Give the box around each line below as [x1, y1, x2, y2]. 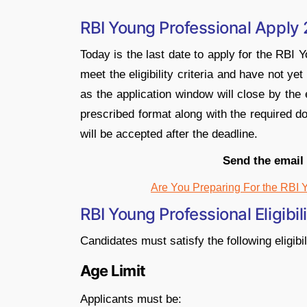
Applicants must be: [80, 293, 182, 306]
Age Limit [80, 262, 147, 280]
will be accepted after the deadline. [80, 127, 258, 140]
